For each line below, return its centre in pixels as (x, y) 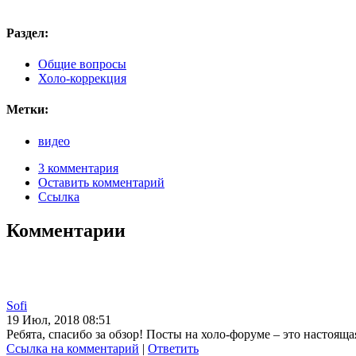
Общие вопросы (82, 64)
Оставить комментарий (101, 182)
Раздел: (27, 33)
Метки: (27, 110)
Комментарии (66, 230)
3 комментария (78, 168)
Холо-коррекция (82, 79)
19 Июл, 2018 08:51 (59, 319)
